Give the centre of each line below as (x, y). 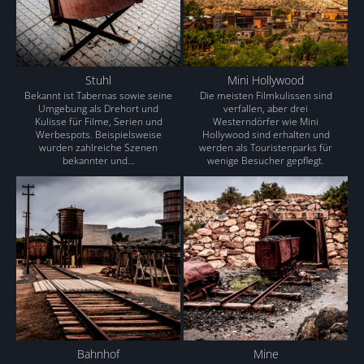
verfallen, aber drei (266, 108)
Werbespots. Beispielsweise (98, 134)
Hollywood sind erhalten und (266, 134)
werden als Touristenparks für (266, 147)
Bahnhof (98, 354)
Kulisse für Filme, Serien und (98, 121)
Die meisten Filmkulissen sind (266, 95)
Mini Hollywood (266, 80)
